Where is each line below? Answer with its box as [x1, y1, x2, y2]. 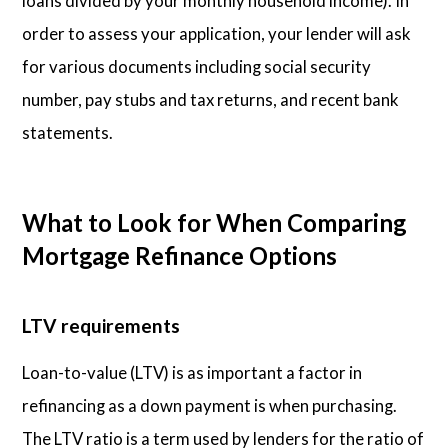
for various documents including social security [22, 56, 372, 78]
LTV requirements [22, 313, 181, 337]
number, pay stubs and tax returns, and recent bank [22, 89, 400, 111]
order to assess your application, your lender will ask [22, 23, 412, 45]
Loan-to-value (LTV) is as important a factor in [22, 362, 363, 384]
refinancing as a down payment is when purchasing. [22, 395, 398, 417]
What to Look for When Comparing [22, 208, 407, 238]
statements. [22, 122, 114, 144]
